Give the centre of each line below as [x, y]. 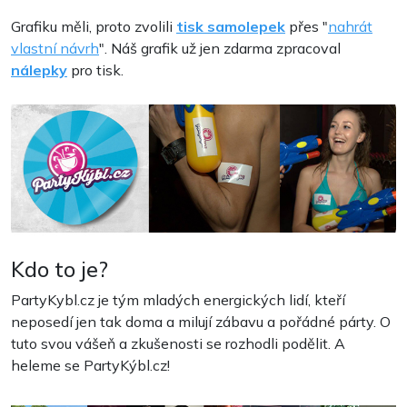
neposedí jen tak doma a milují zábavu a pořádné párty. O [201, 322]
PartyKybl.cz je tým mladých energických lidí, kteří [178, 300]
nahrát [350, 26]
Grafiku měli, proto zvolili [94, 26]
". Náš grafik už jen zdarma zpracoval [220, 48]
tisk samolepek [231, 26]
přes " [307, 26]
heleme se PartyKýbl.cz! [90, 366]
